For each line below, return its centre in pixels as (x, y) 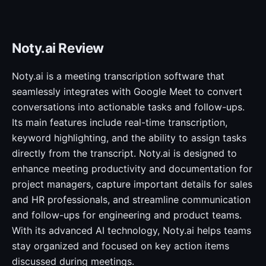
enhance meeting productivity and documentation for (132, 169)
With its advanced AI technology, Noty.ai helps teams (132, 230)
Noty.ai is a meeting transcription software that (118, 76)
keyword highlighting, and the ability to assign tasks (129, 138)
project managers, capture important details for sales (132, 184)
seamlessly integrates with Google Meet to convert (127, 91)
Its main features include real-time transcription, (120, 122)
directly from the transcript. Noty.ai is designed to (124, 153)
